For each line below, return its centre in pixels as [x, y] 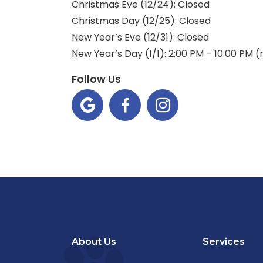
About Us [94, 242]
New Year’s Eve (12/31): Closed [140, 37]
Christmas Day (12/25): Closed [141, 21]
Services [224, 242]
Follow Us [96, 79]
